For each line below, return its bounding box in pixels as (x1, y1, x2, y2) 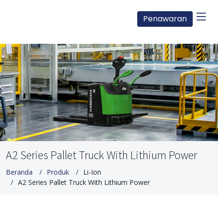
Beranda (6, 167, 33, 177)
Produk (47, 167, 69, 177)
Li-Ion (83, 167, 101, 177)
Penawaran (143, 13, 187, 25)
